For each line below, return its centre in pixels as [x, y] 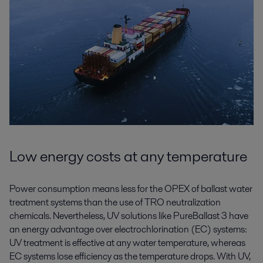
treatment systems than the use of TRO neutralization [115, 202]
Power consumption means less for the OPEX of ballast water [131, 188]
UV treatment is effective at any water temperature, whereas [127, 242]
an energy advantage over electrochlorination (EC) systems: [128, 229]
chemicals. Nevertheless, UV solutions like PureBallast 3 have [129, 215]
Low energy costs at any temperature [128, 156]
